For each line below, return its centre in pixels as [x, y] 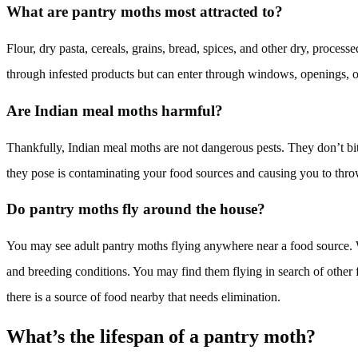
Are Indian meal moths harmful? [115, 110]
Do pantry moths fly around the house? [136, 209]
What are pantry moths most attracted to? [145, 12]
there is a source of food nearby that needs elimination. [143, 297]
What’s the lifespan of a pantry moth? [161, 336]
